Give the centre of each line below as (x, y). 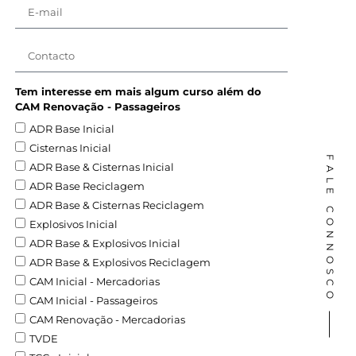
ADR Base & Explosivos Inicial (105, 243)
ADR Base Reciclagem (87, 186)
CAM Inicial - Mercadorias (95, 281)
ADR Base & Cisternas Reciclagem (117, 205)
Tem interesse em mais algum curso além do (139, 91)
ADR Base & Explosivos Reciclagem (120, 262)
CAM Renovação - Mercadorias (108, 319)
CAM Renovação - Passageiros (98, 106)
